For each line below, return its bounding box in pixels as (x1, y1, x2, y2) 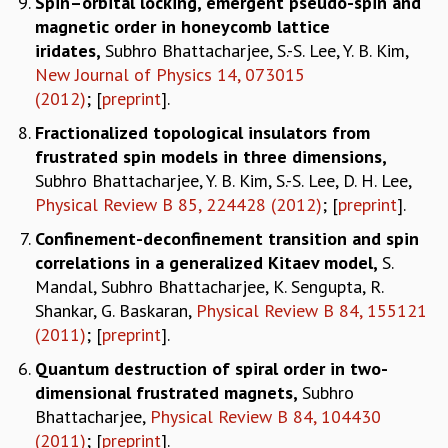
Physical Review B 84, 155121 (196, 298, 427, 322)
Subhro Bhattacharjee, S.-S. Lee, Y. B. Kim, (105, 38, 408, 62)
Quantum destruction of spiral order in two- (35, 356, 388, 380)
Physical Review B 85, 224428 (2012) (35, 192, 322, 216)
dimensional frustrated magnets (35, 380, 293, 404)
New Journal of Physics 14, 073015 (35, 62, 305, 86)
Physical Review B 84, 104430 (150, 404, 381, 428)
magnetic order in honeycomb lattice (35, 14, 330, 38)
